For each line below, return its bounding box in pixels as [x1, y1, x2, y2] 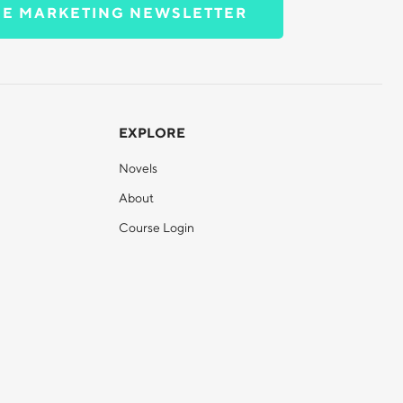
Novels [119, 161, 157, 175]
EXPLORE [119, 125, 185, 140]
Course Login [119, 220, 194, 235]
